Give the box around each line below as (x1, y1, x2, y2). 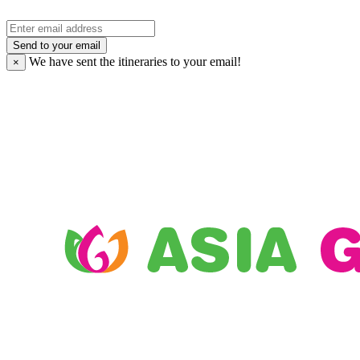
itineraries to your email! (118, 55, 241, 69)
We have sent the (26, 55, 118, 69)
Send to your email (13, 39, 100, 52)
